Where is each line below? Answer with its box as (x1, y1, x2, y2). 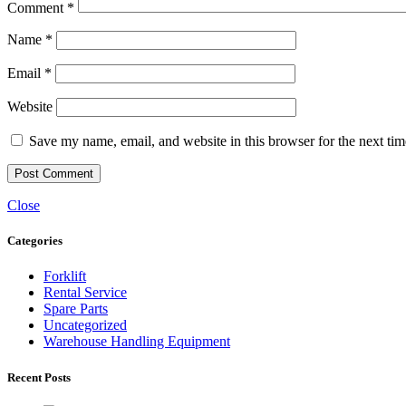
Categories (7, 234, 63, 248)
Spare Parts (43, 301, 108, 317)
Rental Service (43, 285, 127, 301)
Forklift (43, 268, 86, 285)
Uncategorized (43, 317, 127, 333)
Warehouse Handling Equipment (43, 333, 230, 350)
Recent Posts (7, 370, 71, 384)
